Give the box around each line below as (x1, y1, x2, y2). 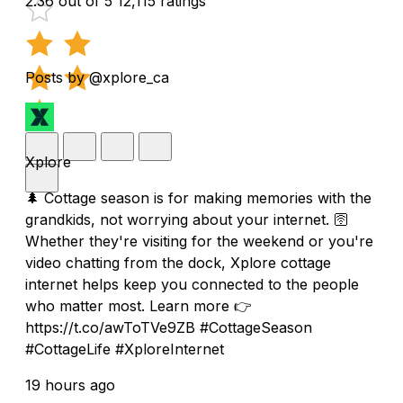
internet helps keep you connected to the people (25, 274, 359, 293)
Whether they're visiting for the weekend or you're (25, 231, 373, 250)
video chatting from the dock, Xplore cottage (25, 253, 331, 272)
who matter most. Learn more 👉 (25, 296, 252, 315)
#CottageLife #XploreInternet (25, 339, 224, 358)
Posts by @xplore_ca (25, 67, 169, 86)
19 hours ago (25, 375, 115, 394)
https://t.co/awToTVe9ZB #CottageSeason (25, 318, 312, 336)
